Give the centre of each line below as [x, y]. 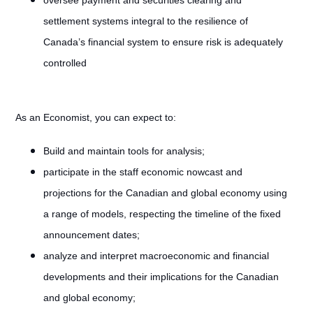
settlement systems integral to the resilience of [145, 21]
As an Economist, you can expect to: [95, 117]
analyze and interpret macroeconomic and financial [156, 256]
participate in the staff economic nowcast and [143, 172]
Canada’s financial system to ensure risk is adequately [163, 42]
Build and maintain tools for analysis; [124, 151]
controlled [65, 63]
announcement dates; [91, 235]
